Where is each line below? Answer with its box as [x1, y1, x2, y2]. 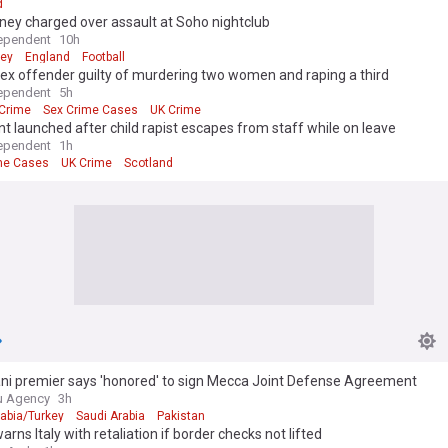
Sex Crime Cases [43, 103, 138, 118]
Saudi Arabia [76, 409, 145, 424]
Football [82, 50, 125, 65]
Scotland [124, 156, 173, 171]
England [25, 50, 70, 65]
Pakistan [157, 409, 205, 424]
